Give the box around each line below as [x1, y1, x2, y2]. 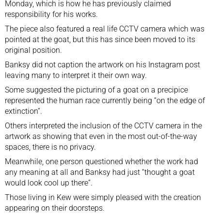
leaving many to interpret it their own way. [5, 70, 147, 80]
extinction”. [5, 106, 42, 116]
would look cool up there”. [5, 178, 93, 187]
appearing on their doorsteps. [5, 203, 105, 213]
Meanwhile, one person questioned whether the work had [5, 156, 198, 166]
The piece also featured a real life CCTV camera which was [5, 24, 204, 33]
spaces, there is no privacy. [5, 142, 96, 152]
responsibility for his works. [5, 9, 98, 19]
